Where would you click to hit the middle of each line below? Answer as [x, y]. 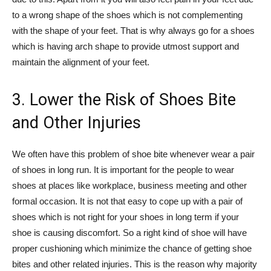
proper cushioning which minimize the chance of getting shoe [132, 248]
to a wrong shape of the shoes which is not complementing [127, 15]
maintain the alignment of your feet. [81, 62]
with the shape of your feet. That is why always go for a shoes [133, 30]
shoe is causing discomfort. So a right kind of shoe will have [129, 232]
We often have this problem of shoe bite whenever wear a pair [133, 154]
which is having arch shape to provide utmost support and [126, 46]
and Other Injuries [77, 122]
